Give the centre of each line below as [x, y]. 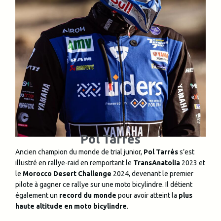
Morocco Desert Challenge [67, 174]
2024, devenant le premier [152, 174]
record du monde [88, 196]
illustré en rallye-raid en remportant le [74, 163]
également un [37, 196]
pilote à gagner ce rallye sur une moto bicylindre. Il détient [104, 185]
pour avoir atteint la [147, 196]
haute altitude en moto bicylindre [71, 206]
